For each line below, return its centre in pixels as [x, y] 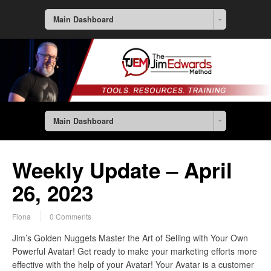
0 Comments [70, 217]
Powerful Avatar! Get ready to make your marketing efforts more [135, 251]
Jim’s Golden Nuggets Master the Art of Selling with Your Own [130, 238]
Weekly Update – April [122, 170]
